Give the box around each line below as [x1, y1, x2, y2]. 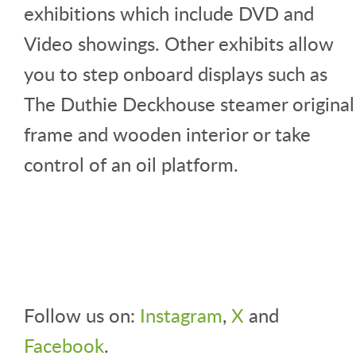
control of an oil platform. [24, 150, 238, 177]
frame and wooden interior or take [24, 120, 311, 147]
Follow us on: [24, 301, 140, 328]
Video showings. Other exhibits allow [24, 29, 334, 56]
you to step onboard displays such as [24, 60, 327, 87]
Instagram [140, 301, 222, 328]
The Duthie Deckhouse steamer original [24, 90, 354, 117]
